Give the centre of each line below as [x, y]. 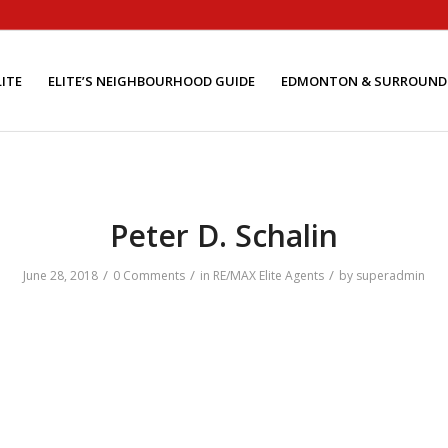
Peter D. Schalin [224, 235]
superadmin [390, 275]
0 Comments [149, 275]
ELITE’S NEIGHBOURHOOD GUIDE [151, 81]
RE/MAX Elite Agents [268, 275]
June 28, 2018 [60, 275]
